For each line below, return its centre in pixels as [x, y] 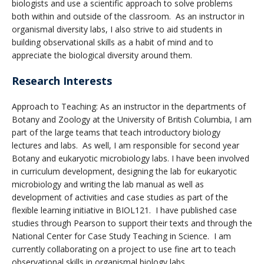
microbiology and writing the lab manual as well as [108, 184]
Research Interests [62, 80]
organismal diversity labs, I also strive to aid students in [117, 29]
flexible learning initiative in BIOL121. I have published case [124, 210]
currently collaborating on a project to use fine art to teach [124, 249]
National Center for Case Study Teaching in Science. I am [121, 236]
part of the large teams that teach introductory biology [116, 132]
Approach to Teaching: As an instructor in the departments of [129, 106]
